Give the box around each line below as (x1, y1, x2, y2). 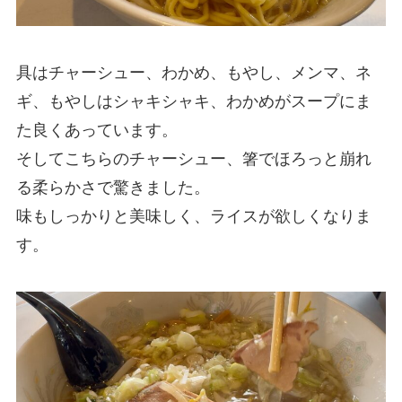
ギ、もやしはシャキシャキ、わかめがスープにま (15, 92, 371, 110)
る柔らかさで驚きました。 (15, 178, 210, 197)
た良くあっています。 (15, 120, 178, 139)
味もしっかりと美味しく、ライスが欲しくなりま (15, 206, 371, 225)
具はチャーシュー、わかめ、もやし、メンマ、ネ (15, 63, 371, 82)
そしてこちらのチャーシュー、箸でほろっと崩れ (15, 149, 371, 168)
